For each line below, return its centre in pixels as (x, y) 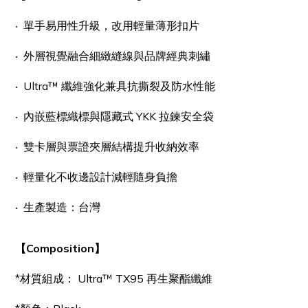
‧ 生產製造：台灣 (58, 207)
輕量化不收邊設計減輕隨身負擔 (100, 177)
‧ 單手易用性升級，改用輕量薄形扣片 (107, 26)
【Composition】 (62, 249)
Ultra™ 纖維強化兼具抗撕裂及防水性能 (119, 86)
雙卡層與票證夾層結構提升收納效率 (111, 147)
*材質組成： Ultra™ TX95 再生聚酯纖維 (114, 279)
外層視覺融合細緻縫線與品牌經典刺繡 (117, 56)
